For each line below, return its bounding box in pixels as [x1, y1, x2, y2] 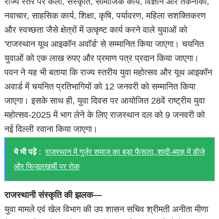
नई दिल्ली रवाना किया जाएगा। [4, 124, 98, 134]
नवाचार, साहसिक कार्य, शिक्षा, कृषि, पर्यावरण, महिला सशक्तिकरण [4, 11, 206, 21]
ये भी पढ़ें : [13, 147, 41, 156]
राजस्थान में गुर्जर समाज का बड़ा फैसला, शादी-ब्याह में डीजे [44, 147, 205, 156]
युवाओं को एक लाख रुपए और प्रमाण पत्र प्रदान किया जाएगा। [4, 53, 199, 64]
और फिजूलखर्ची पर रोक [13, 162, 80, 171]
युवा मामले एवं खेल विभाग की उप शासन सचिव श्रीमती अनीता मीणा [4, 204, 209, 215]
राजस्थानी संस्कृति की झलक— [4, 190, 102, 200]
